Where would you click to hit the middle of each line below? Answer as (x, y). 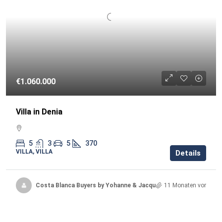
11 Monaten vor (185, 185)
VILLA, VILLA (34, 152)
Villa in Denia (39, 112)
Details (188, 153)
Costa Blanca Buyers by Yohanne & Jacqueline (102, 185)
